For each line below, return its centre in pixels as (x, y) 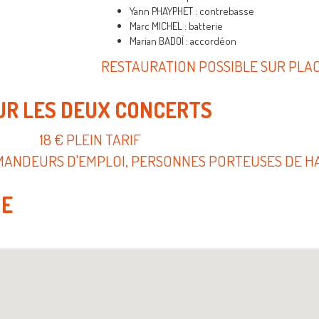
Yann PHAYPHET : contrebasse (192, 11)
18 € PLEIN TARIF (90, 139)
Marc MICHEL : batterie (176, 26)
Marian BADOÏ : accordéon (183, 41)
